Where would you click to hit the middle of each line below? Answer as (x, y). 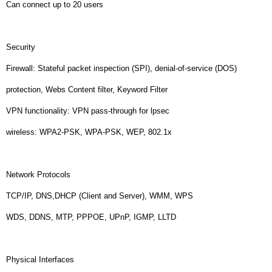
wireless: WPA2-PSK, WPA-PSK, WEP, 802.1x (89, 132)
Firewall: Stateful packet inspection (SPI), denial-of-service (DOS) (121, 68)
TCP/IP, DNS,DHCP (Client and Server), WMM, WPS (100, 195)
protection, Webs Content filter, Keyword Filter (87, 89)
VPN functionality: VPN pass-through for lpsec (88, 110)
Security (21, 47)
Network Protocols (38, 174)
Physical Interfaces (40, 259)
